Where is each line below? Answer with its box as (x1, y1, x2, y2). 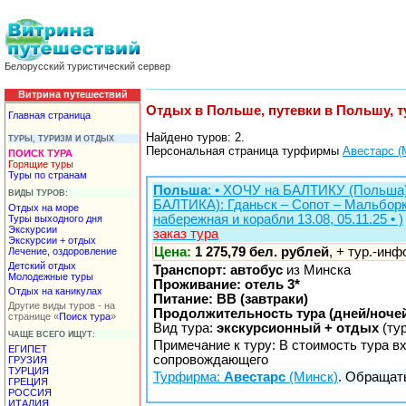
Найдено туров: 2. (146, 130, 245, 145)
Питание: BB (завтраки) (153, 292, 308, 307)
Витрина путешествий (17, 89, 128, 100)
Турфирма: (153, 370, 224, 385)
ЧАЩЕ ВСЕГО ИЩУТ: (8, 329, 95, 339)
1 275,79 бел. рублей (195, 245, 329, 260)
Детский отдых (8, 259, 76, 271)
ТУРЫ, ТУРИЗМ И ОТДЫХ (8, 133, 114, 143)
